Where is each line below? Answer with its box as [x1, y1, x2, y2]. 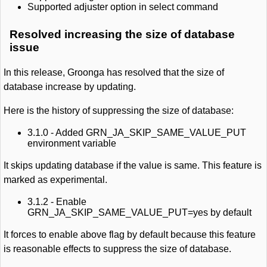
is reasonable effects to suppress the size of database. [4, 244, 231, 254]
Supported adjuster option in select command [27, 2, 218, 12]
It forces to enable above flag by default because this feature [4, 229, 256, 240]
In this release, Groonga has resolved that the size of [4, 67, 224, 77]
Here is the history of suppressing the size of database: [4, 105, 234, 116]
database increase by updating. [4, 82, 136, 92]
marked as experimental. [4, 175, 107, 185]
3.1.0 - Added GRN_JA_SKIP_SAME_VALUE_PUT [27, 128, 246, 138]
